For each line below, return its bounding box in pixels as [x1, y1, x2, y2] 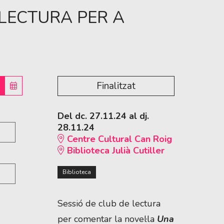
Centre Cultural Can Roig [64, 133, 172, 145]
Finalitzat [96, 79, 135, 93]
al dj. [126, 110, 149, 122]
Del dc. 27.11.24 [57, 110, 126, 122]
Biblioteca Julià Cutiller [64, 144, 164, 157]
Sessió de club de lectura [57, 197, 160, 210]
